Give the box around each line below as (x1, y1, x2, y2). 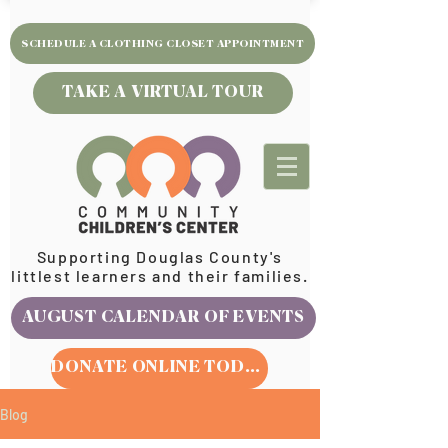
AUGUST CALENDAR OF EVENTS (22, 309, 305, 326)
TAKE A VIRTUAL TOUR (62, 84, 264, 101)
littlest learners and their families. (11, 266, 309, 285)
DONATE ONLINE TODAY (244, 360, 260, 376)
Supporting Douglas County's (36, 247, 284, 266)
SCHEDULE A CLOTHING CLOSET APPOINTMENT (21, 38, 304, 49)
